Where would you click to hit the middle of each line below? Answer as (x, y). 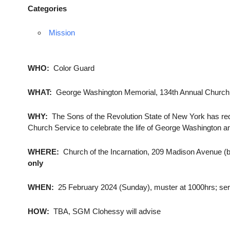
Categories (47, 9)
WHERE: (43, 152)
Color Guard (72, 68)
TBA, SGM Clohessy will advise (107, 212)
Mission (62, 33)
